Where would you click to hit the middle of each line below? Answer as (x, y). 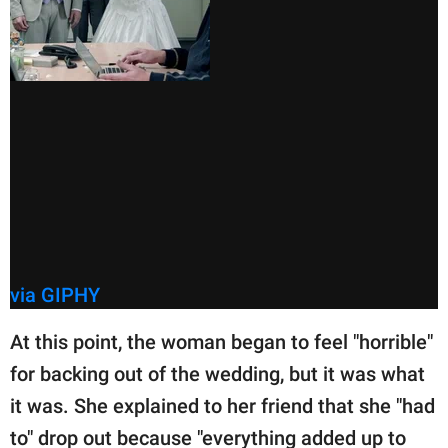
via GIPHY (55, 294)
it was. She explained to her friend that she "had (222, 405)
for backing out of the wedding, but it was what (217, 373)
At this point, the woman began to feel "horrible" (221, 341)
